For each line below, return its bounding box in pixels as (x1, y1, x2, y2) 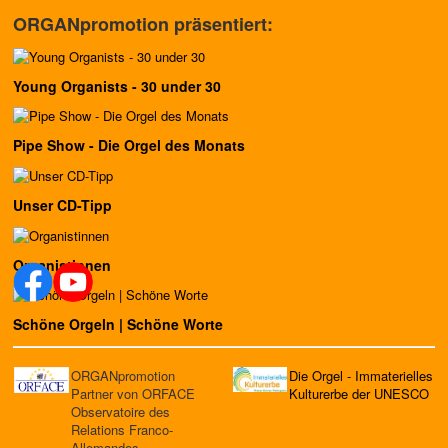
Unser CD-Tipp (13, 195, 112, 216)
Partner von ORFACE (71, 384, 195, 404)
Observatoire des (71, 402, 170, 422)
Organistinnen (13, 254, 111, 275)
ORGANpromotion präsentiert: (13, 11, 273, 38)
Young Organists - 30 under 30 (13, 75, 221, 96)
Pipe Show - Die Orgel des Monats (13, 135, 245, 156)
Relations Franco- (71, 420, 173, 440)
